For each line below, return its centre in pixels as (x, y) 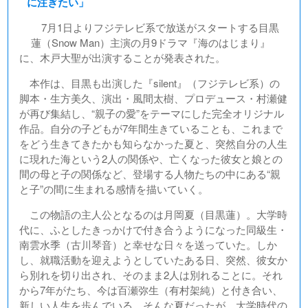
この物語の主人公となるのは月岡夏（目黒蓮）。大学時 (154, 214)
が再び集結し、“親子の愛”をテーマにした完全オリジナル (152, 113)
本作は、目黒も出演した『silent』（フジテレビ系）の (150, 83)
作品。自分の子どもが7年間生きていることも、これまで (151, 128)
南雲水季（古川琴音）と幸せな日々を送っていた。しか (148, 244)
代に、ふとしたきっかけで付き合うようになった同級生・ (154, 229)
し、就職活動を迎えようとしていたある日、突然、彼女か (154, 260)
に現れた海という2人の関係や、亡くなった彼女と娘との (151, 158)
